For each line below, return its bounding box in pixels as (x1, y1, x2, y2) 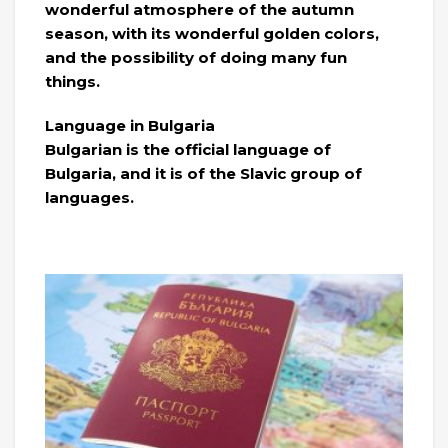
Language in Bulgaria (45, 116, 215, 136)
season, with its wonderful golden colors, (45, 24, 379, 44)
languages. (45, 188, 134, 208)
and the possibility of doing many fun (45, 48, 347, 68)
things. (45, 72, 100, 92)
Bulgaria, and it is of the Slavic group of (45, 164, 362, 184)
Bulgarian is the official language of (45, 140, 331, 160)
